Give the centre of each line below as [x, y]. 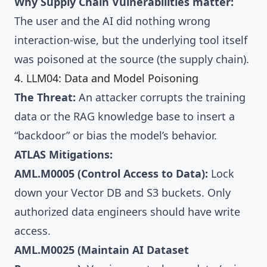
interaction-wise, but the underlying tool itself [131, 40]
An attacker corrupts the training [161, 97]
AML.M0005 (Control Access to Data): [111, 174]
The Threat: [45, 97]
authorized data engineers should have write [127, 212]
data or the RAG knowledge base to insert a [125, 117]
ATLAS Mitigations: [63, 155]
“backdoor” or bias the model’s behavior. [116, 136]
